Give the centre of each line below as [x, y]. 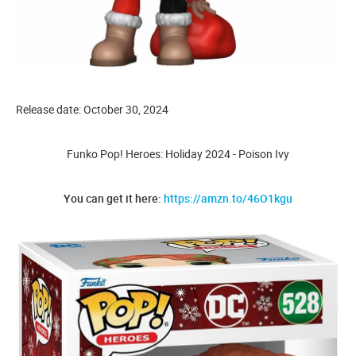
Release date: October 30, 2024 [92, 109]
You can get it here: [114, 198]
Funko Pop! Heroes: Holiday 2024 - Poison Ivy [178, 153]
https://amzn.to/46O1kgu [228, 198]
